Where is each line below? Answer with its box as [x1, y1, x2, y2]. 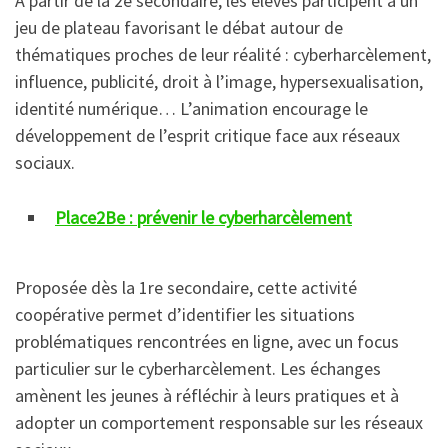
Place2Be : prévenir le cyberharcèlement [55, 206, 352, 230]
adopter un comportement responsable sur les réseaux [15, 410, 423, 434]
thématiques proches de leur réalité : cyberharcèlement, [15, 43, 431, 67]
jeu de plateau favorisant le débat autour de [15, 16, 343, 40]
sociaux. [15, 151, 75, 175]
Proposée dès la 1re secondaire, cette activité [15, 275, 357, 299]
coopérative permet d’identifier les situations [15, 302, 355, 326]
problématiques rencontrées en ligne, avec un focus [15, 329, 399, 353]
